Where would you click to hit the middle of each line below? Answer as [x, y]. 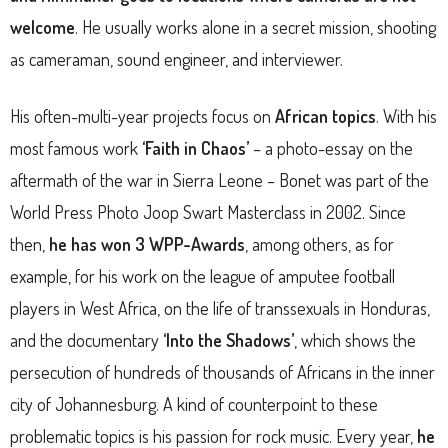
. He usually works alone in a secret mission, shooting [255, 27]
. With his [406, 116]
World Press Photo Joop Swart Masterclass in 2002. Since [208, 212]
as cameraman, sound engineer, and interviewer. [176, 59]
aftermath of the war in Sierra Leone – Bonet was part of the [219, 180]
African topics [325, 116]
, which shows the [355, 340]
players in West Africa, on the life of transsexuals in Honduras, [220, 308]
